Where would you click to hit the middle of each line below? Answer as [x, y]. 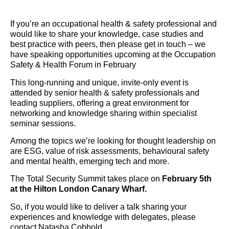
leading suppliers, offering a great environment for [100, 103]
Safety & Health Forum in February [73, 65]
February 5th [187, 179]
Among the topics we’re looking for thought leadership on [113, 141]
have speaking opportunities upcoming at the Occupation [113, 55]
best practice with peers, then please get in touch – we [108, 44]
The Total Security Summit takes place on [86, 179]
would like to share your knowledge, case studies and [107, 34]
